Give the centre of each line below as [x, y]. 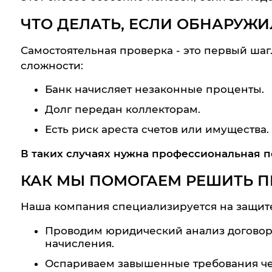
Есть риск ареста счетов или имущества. [157, 129]
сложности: [52, 65]
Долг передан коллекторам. [122, 110]
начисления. [79, 244]
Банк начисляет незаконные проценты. [154, 90]
